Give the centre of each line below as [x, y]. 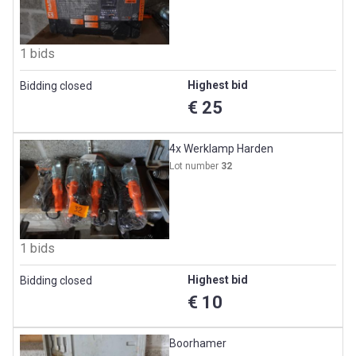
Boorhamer [198, 344]
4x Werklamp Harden [222, 148]
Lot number [195, 166]
